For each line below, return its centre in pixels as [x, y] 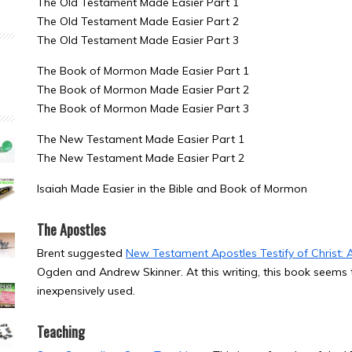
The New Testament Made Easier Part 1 [141, 139]
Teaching [61, 332]
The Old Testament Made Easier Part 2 [138, 21]
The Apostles [71, 229]
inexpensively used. [86, 291]
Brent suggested [81, 253]
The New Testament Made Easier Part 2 [141, 158]
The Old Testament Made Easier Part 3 [138, 40]
